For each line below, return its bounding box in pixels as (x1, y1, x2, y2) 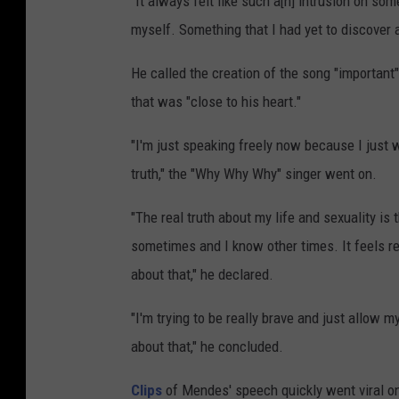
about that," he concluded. (131, 338, 283, 356)
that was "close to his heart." (131, 93, 301, 111)
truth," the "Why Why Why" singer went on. (131, 165, 377, 183)
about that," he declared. (131, 265, 273, 284)
